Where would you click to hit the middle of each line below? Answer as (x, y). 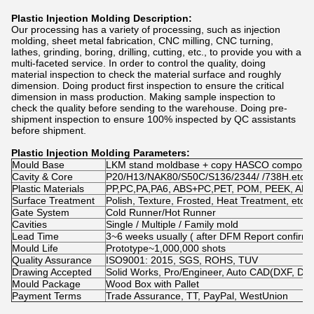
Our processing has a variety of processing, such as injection (146, 29)
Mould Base (38, 165)
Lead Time (35, 236)
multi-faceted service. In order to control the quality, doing (138, 63)
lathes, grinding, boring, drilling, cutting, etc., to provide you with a (156, 52)
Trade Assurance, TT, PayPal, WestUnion (197, 296)
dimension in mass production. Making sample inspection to (143, 97)
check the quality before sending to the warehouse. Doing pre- (149, 108)
